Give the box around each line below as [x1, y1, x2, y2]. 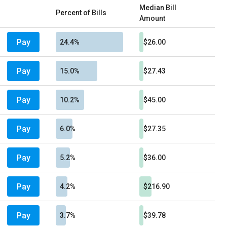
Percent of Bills [56, 9, 106, 17]
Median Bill [139, 4, 176, 12]
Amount [139, 14, 165, 22]
